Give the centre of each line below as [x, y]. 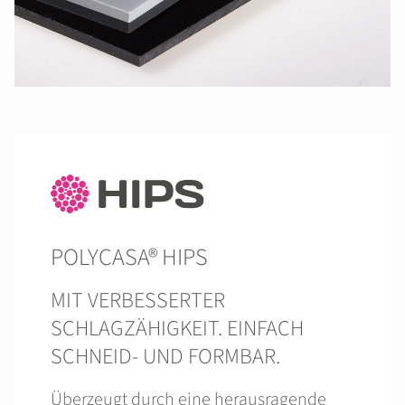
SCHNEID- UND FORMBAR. [165, 357]
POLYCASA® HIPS [129, 257]
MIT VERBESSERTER [138, 301]
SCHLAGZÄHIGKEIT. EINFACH [177, 329]
